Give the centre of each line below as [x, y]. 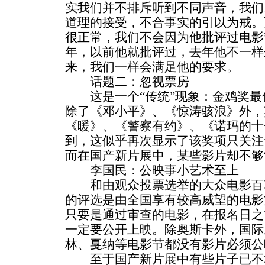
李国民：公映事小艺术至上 [152, 170]
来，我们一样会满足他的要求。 [152, 67]
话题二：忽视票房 [127, 82]
